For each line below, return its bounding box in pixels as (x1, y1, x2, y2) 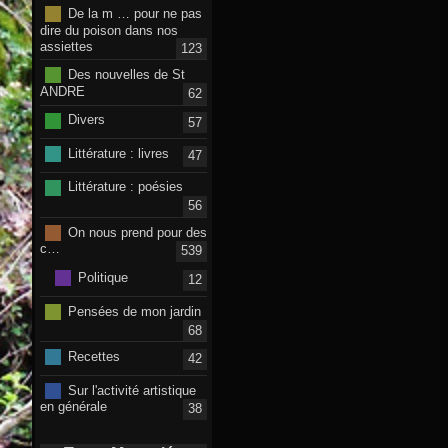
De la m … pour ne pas (67, 5, 202, 21)
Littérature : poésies (67, 179, 183, 195)
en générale (40, 398, 107, 414)
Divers (67, 112, 105, 128)
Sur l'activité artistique (67, 382, 196, 398)
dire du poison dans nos (40, 22, 178, 38)
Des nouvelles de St (67, 66, 185, 82)
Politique (77, 269, 128, 285)
